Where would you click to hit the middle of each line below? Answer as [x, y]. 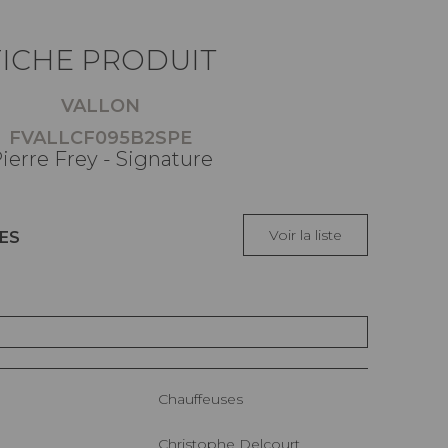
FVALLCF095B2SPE [100, 138]
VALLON [100, 106]
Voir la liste [305, 235]
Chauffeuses [205, 399]
